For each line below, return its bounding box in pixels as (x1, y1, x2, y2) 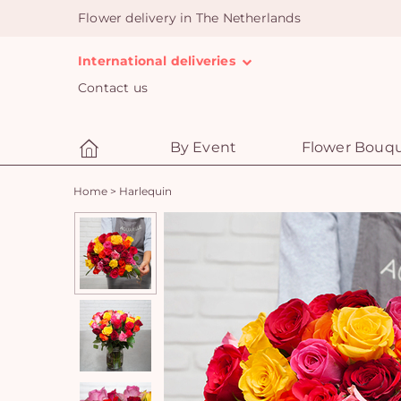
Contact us (78, 80, 148, 96)
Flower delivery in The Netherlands (78, 10, 301, 26)
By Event (169, 139, 237, 156)
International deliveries (78, 53, 239, 69)
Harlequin (119, 184, 172, 198)
